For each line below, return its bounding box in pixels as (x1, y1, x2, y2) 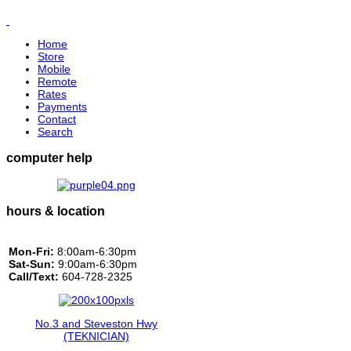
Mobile (38, 63, 71, 75)
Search (38, 125, 73, 138)
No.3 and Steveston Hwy (35, 317, 157, 330)
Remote (38, 75, 77, 88)
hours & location (6, 204, 105, 219)
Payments (38, 100, 87, 113)
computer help (6, 150, 92, 165)
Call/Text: (9, 270, 59, 283)
